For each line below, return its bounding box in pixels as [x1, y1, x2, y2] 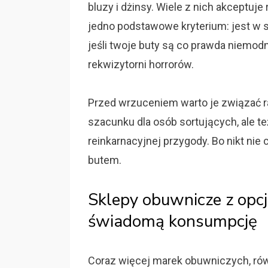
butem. [88, 154, 121, 166]
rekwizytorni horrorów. [88, 58, 194, 71]
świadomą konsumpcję [88, 210, 257, 233]
